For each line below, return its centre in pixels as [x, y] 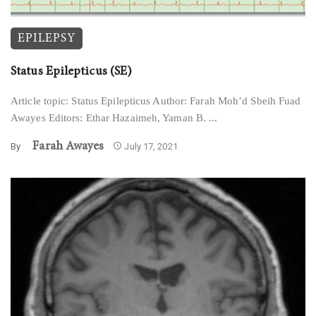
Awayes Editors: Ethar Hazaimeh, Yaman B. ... [114, 117]
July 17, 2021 [151, 146]
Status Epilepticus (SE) [72, 71]
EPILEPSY [47, 38]
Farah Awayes [68, 146]
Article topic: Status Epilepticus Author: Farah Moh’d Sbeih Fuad [156, 101]
